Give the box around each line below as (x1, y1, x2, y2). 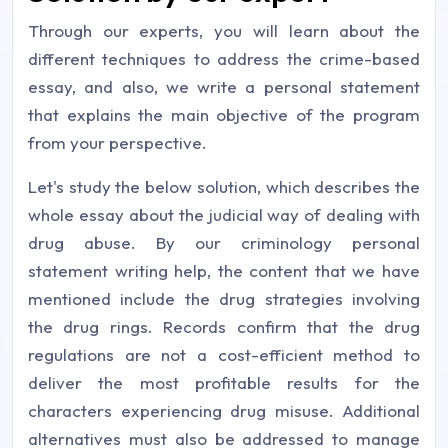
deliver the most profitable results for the (28, 372, 420, 393)
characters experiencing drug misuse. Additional (28, 400, 420, 421)
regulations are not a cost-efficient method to (28, 344, 420, 365)
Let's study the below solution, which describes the (28, 176, 420, 197)
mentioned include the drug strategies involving (28, 288, 420, 309)
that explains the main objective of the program (28, 104, 420, 125)
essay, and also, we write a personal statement (28, 76, 420, 97)
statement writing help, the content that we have (28, 260, 420, 281)
